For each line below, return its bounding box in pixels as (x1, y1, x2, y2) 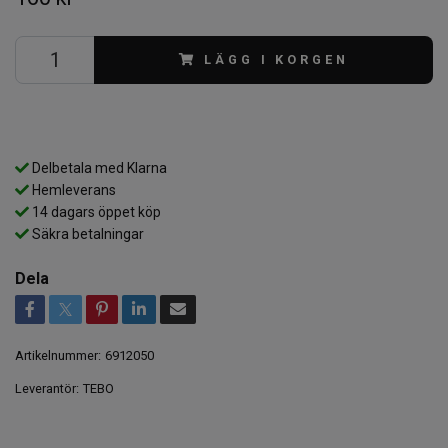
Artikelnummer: (15, 347, 101, 363)
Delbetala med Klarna (29, 159, 167, 176)
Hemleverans (29, 181, 116, 198)
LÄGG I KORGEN (204, 51, 349, 67)
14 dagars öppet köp (29, 203, 161, 220)
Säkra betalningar (29, 225, 144, 242)
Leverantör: (15, 380, 79, 396)
